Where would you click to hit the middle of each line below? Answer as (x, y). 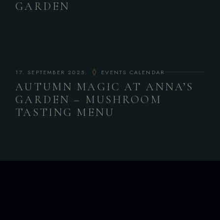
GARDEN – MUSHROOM (88, 99)
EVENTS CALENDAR (133, 72)
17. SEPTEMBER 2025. (52, 72)
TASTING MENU (65, 112)
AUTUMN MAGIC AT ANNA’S (105, 86)
